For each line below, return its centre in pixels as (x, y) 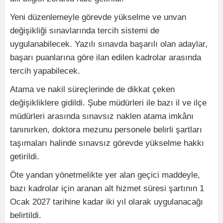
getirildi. (25, 157)
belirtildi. (26, 215)
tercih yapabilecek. (45, 71)
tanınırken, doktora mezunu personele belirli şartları (106, 130)
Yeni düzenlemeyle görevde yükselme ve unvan (98, 17)
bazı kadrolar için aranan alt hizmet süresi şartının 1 (107, 188)
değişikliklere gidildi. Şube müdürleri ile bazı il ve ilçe (108, 103)
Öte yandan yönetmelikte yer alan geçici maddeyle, (105, 175)
